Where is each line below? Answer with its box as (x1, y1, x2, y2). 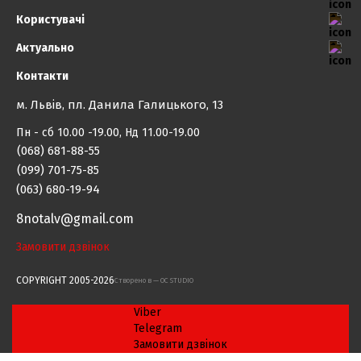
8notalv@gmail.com (16, 211, 134, 226)
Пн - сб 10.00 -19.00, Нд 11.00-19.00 (16, 126, 200, 139)
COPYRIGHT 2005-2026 (16, 274, 114, 286)
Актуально (16, 41, 74, 55)
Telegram (134, 322, 182, 335)
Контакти (16, 69, 68, 83)
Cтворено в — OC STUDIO (114, 276, 193, 284)
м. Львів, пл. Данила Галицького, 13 (16, 98, 223, 112)
